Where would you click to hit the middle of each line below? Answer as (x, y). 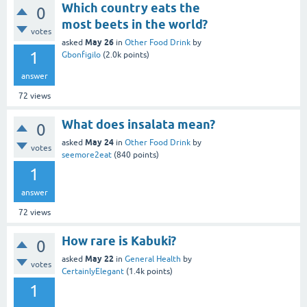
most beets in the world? (135, 24)
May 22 (99, 259)
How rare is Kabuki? (119, 241)
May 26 (99, 42)
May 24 (99, 142)
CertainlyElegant (93, 271)
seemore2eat (87, 155)
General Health (153, 259)
